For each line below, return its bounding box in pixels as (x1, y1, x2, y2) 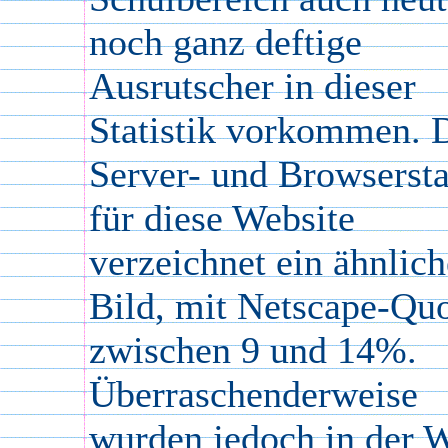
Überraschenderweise (89, 373, 418, 415)
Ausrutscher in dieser (89, 65, 416, 107)
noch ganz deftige (89, 21, 362, 63)
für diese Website (89, 197, 355, 239)
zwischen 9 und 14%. (89, 329, 417, 371)
